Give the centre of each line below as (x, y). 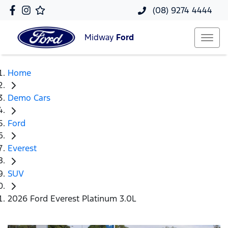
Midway (100, 38)
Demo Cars (29, 98)
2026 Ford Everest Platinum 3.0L (72, 199)
